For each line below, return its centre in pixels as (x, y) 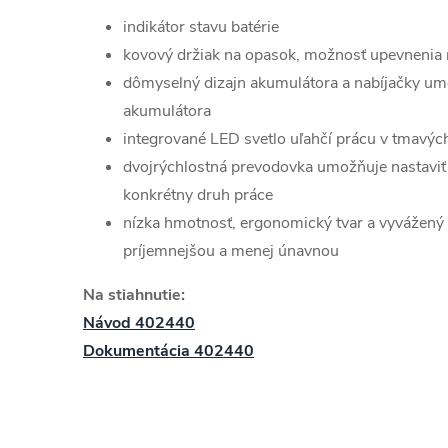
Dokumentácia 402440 (168, 351)
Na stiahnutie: (134, 295)
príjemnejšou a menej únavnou (231, 251)
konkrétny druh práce (198, 195)
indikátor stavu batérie (201, 27)
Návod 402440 (139, 323)
